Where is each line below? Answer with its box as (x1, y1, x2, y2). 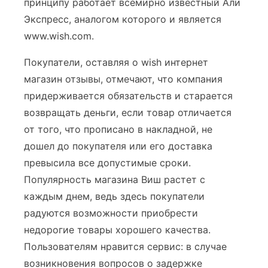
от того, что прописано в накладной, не (24, 123, 212, 135)
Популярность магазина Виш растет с (24, 173, 205, 185)
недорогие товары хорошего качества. (24, 224, 211, 236)
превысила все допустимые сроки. (24, 157, 191, 169)
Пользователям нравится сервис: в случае (24, 240, 227, 252)
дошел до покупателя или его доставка (24, 140, 212, 152)
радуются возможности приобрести (24, 207, 198, 219)
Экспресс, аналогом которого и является (24, 13, 221, 25)
